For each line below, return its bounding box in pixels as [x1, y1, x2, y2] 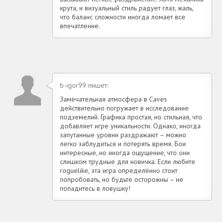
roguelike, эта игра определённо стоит [60, 166, 177, 175]
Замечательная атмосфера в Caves [60, 94, 167, 104]
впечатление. [60, 21, 100, 30]
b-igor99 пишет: [60, 80, 108, 90]
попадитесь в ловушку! [60, 183, 130, 193]
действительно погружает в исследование [60, 103, 189, 112]
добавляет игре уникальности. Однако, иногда [60, 121, 201, 130]
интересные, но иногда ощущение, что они [60, 148, 190, 157]
